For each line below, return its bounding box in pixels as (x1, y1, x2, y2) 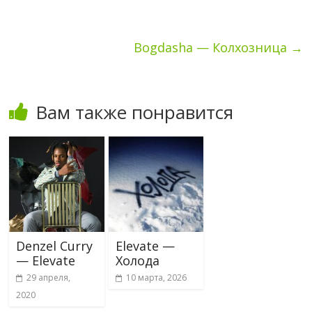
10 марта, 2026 (125, 271, 187, 283)
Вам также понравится (36, 100, 234, 125)
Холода (115, 251, 159, 269)
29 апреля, (26, 271, 71, 283)
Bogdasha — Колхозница (133, 39, 290, 56)
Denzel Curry (16, 237, 93, 254)
